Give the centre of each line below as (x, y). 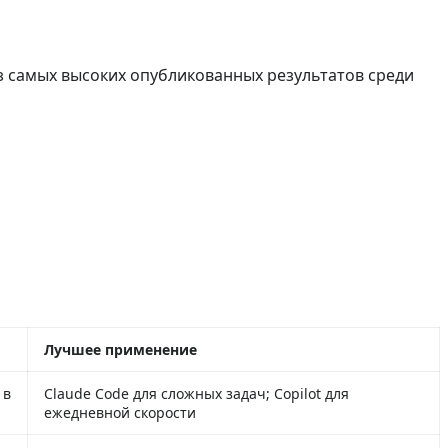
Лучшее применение (120, 349)
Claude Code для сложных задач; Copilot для (196, 393)
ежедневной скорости (120, 412)
